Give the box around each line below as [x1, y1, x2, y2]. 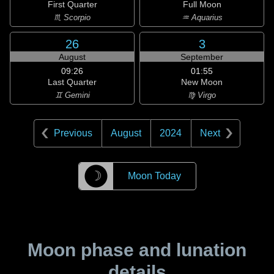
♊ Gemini [54, 91, 90, 100]
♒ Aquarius [181, 13, 223, 22]
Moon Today [127, 171, 181, 181]
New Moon [181, 77, 223, 87]
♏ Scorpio [54, 13, 91, 22]
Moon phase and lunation [28, 240, 246, 260]
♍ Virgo [188, 91, 216, 100]
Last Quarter [48, 77, 97, 87]
